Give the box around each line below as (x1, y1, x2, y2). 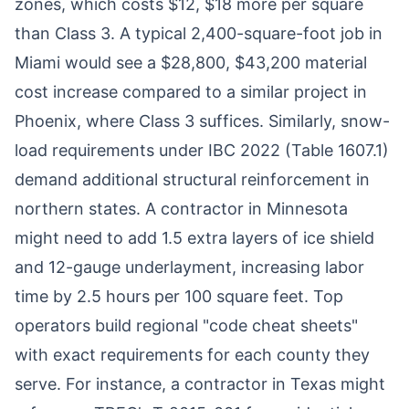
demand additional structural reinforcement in (15, 170, 370, 189)
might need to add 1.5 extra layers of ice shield (15, 228, 374, 247)
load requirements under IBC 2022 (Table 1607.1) (15, 141, 389, 160)
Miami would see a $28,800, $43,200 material (15, 53, 367, 72)
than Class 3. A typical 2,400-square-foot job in (15, 24, 383, 43)
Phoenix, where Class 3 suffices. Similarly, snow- (15, 111, 390, 131)
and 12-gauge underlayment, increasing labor (15, 257, 364, 277)
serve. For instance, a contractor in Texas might (15, 374, 385, 393)
